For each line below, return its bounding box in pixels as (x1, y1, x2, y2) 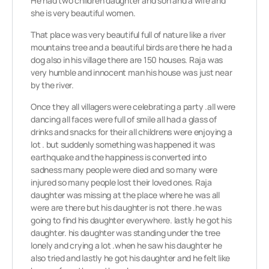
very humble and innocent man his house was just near (31, 67, 232, 78)
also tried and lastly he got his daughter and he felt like (31, 252, 231, 264)
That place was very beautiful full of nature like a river (31, 29, 226, 40)
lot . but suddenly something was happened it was (31, 139, 215, 150)
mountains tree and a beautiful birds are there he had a (31, 41, 232, 53)
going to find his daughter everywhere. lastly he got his (31, 214, 232, 226)
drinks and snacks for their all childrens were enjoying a (31, 126, 232, 138)
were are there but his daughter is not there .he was (31, 202, 222, 213)
